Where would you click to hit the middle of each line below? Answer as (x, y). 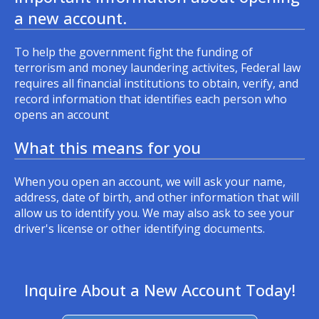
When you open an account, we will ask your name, (150, 182)
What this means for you (108, 147)
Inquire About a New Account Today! (159, 290)
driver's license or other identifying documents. (140, 229)
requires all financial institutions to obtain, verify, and (156, 83)
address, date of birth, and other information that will (157, 197)
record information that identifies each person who (151, 99)
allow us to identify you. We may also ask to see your (154, 213)
